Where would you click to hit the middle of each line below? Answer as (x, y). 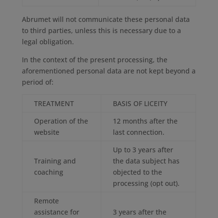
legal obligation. (48, 42)
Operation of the (61, 121)
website (46, 132)
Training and (55, 161)
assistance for (56, 212)
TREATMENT (54, 103)
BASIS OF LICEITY (140, 103)
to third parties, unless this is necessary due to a (101, 30)
